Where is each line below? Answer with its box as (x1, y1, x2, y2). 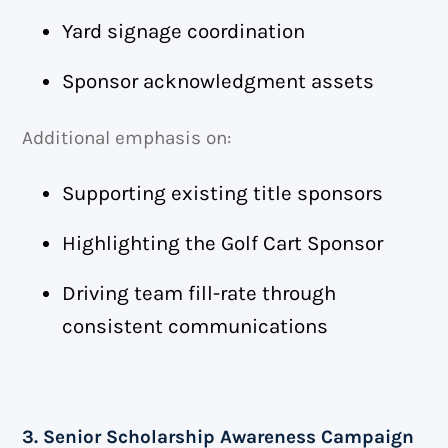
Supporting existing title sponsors (62, 181, 384, 206)
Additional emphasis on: (22, 126, 232, 149)
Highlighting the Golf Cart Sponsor (62, 230, 384, 255)
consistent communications (62, 313, 329, 338)
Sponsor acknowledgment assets (62, 68, 375, 93)
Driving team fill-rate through (62, 280, 337, 305)
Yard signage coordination (62, 19, 306, 44)
